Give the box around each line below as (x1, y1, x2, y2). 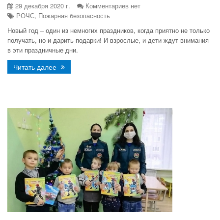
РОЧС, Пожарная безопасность (14, 11, 110, 20)
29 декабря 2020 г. (13, 1, 70, 10)
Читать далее (13, 62, 58, 72)
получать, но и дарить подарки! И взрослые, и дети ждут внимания (7, 35, 209, 45)
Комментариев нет (85, 1, 140, 10)
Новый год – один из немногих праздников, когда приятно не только (7, 26, 210, 35)
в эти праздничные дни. (7, 45, 78, 55)
